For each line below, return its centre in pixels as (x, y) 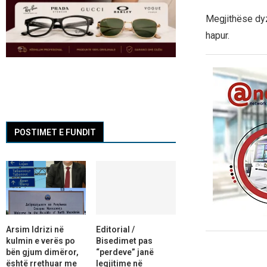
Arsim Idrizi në (35, 229)
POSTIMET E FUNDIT (55, 133)
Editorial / (115, 229)
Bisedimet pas (124, 240)
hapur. (217, 36)
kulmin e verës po (41, 240)
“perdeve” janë (125, 252)
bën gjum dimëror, (42, 252)
